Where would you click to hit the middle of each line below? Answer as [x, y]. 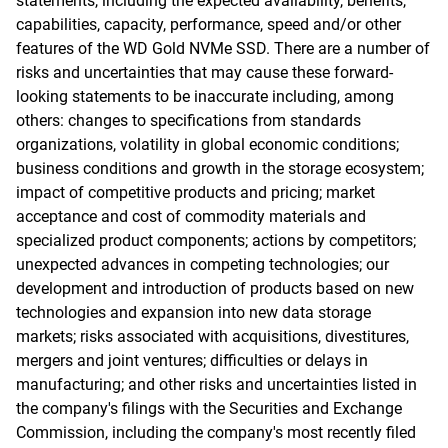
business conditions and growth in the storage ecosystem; [220, 168]
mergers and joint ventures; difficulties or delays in [192, 360]
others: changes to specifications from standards [188, 120]
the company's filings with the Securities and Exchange [209, 408]
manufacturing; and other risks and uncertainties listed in [216, 384]
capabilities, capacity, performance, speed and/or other [208, 24]
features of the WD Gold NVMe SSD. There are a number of [223, 48]
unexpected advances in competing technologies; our [202, 264]
